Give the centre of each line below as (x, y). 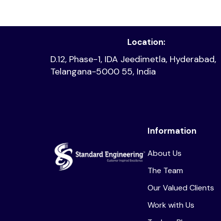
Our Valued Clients (181, 187)
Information (172, 130)
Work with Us (171, 205)
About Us (164, 153)
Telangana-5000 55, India (103, 71)
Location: (146, 42)
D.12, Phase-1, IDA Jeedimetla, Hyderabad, (133, 59)
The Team (165, 170)
